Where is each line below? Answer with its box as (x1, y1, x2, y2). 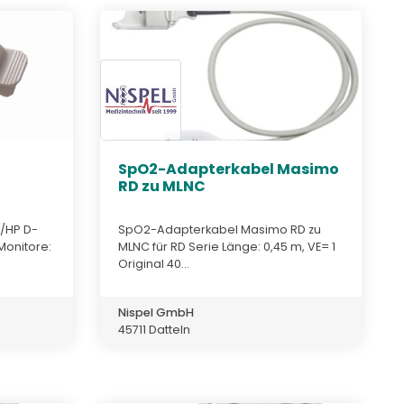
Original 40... (118, 255, 189, 271)
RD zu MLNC (118, 176, 206, 197)
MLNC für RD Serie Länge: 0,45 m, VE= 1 (118, 238, 335, 254)
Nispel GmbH (118, 304, 194, 320)
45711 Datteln (118, 321, 190, 337)
